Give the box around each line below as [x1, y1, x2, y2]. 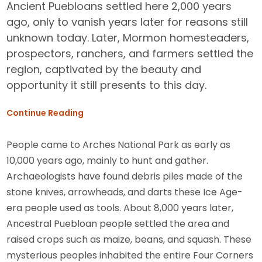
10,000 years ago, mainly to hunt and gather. [6, 154, 209, 167]
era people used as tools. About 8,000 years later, [6, 201, 234, 215]
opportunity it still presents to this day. [6, 78, 207, 92]
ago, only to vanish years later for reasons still [6, 15, 249, 29]
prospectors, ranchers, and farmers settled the [6, 46, 254, 61]
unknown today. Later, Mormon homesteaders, [6, 30, 250, 45]
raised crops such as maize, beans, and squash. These [6, 233, 252, 246]
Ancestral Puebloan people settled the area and [6, 217, 230, 230]
